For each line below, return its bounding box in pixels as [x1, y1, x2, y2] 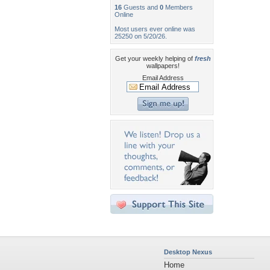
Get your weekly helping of [115, 55, 195, 62]
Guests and [122, 4, 160, 11]
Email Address [142, 74, 184, 81]
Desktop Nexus [164, 248, 212, 256]
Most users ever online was [115, 25, 195, 33]
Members [163, 4, 193, 11]
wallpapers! [146, 62, 180, 69]
